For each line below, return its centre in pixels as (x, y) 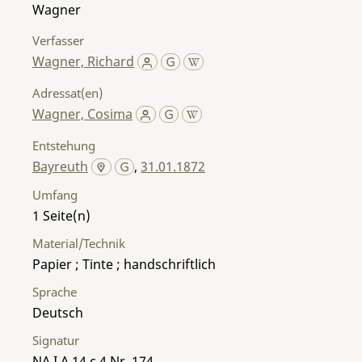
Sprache (55, 291)
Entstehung (64, 145)
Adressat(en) (67, 93)
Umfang (55, 194)
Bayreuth (60, 166)
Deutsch (58, 312)
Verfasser (58, 40)
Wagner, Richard (83, 61)
